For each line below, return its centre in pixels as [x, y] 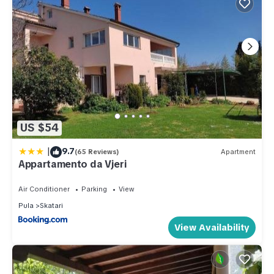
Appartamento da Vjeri [73, 164]
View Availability [212, 227]
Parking [94, 189]
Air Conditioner [44, 189]
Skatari [51, 205]
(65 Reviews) [97, 152]
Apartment [238, 152]
